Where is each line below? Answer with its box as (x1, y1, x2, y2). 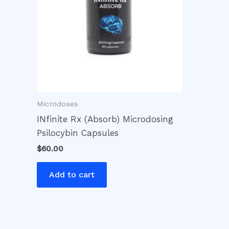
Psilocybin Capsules (37, 127, 119, 138)
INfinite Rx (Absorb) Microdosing (37, 113, 173, 124)
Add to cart (49, 170, 95, 180)
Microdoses (37, 99, 78, 108)
